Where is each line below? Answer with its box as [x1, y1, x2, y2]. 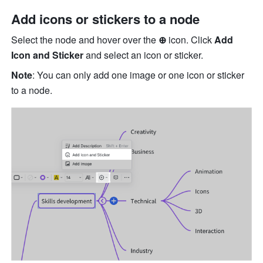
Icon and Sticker [11, 48, 86, 62]
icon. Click [168, 33, 215, 47]
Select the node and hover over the [11, 33, 159, 47]
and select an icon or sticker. [86, 48, 204, 62]
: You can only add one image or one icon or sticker [32, 68, 245, 82]
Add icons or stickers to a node [11, 9, 200, 29]
